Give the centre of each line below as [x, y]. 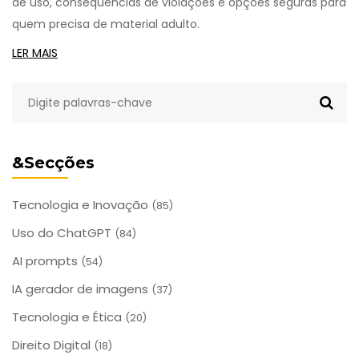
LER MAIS [35, 52]
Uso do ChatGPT [63, 232]
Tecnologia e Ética [69, 317]
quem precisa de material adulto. [106, 24]
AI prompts [46, 260]
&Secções [53, 162]
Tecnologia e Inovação [82, 204]
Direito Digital [53, 345]
